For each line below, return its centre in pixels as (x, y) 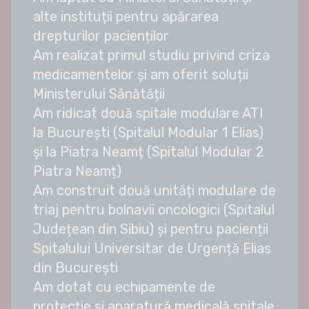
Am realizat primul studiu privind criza (151, 56)
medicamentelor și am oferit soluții (141, 75)
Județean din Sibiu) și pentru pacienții (151, 229)
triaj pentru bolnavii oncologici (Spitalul (154, 210)
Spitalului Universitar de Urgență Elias (152, 249)
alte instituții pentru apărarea (126, 17)
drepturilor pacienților (101, 36)
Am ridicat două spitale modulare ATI (148, 113)
